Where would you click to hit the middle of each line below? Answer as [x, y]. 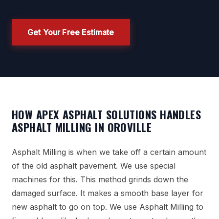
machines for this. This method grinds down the [100, 180]
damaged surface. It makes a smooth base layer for [108, 193]
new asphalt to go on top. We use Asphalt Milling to [108, 207]
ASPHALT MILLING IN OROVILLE [82, 127]
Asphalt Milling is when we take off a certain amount [109, 152]
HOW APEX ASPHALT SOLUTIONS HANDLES [107, 114]
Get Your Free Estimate [71, 32]
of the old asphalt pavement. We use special [94, 166]
